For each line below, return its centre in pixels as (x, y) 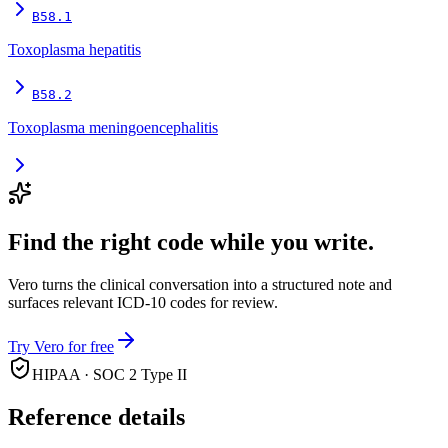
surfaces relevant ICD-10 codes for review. (143, 303)
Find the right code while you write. (191, 242)
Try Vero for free (61, 347)
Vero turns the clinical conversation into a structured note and (200, 285)
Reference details (96, 417)
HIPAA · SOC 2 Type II (109, 375)
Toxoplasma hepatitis (74, 50)
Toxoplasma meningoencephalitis (113, 128)
